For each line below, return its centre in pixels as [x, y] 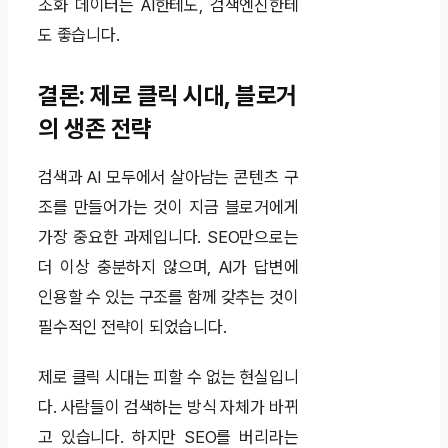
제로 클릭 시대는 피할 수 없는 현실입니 [168, 377]
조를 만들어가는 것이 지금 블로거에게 [168, 207]
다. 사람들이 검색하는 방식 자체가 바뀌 [168, 407]
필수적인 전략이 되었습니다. [132, 327]
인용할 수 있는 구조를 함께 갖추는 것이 [168, 297]
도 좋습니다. [79, 35]
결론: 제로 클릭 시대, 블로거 [167, 96]
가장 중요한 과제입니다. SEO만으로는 [168, 237]
